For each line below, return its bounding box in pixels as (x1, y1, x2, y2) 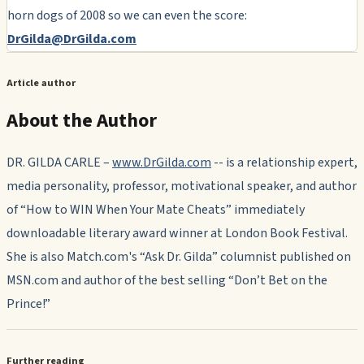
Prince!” (6, 295, 50, 314)
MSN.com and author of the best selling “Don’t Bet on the (6, 271, 327, 290)
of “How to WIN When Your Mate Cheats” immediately (6, 201, 305, 219)
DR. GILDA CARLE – (6, 154, 112, 172)
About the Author (6, 106, 157, 136)
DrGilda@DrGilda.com (7, 29, 136, 48)
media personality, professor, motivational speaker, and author (6, 177, 357, 196)
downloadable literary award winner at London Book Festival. (6, 224, 348, 243)
